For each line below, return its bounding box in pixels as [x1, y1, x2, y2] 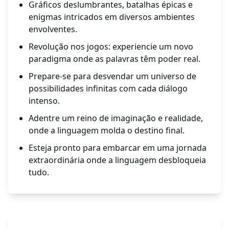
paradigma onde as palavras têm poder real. [29, 53, 200, 65]
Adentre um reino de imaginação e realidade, [29, 112, 203, 124]
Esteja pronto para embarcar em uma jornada [29, 142, 207, 154]
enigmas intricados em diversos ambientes [29, 11, 195, 23]
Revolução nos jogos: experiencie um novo [29, 41, 193, 53]
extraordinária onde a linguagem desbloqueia [29, 154, 206, 166]
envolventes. [29, 24, 77, 35]
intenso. [29, 95, 60, 107]
